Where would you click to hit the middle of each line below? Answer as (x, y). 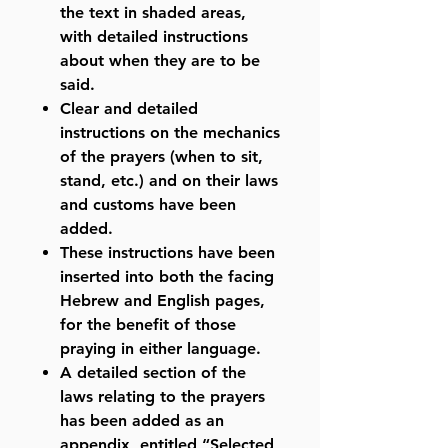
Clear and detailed (129, 109)
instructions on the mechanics (170, 133)
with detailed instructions (154, 37)
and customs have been (148, 205)
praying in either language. (160, 349)
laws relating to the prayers (162, 397)
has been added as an (142, 421)
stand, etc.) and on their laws (169, 181)
